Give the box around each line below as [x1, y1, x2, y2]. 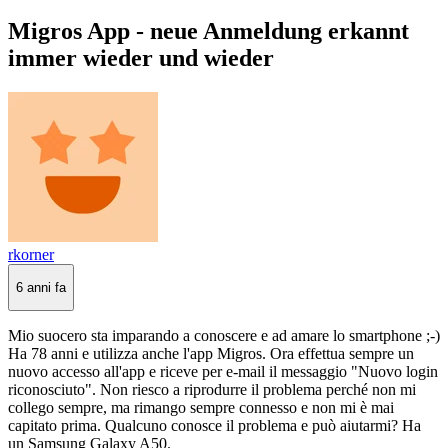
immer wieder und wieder [8, 44, 274, 71]
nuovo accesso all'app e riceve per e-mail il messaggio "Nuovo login [8, 363, 438, 381]
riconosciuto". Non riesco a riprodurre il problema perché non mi [8, 381, 416, 399]
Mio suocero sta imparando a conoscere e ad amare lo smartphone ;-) [8, 327, 440, 345]
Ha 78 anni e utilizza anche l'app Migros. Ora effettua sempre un [8, 345, 414, 363]
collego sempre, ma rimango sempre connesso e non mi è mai [8, 399, 394, 417]
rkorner [8, 245, 54, 263]
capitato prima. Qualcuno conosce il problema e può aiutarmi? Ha [8, 417, 421, 435]
